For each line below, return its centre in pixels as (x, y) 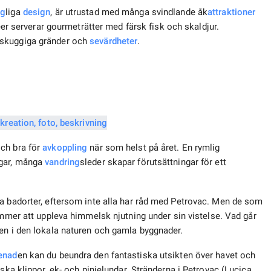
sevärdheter (114, 41)
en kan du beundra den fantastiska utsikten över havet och (136, 256)
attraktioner (232, 12)
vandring (63, 162)
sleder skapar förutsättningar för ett (153, 162)
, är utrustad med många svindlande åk (129, 12)
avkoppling (65, 148)
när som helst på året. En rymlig (154, 148)
